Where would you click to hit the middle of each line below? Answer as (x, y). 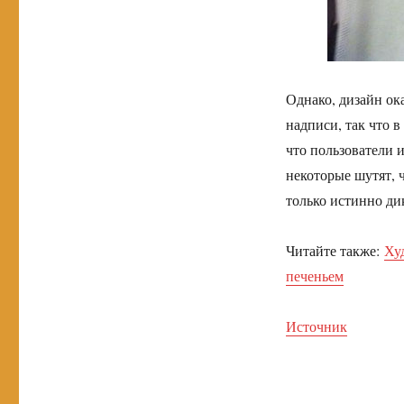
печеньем (314, 275)
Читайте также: (335, 250)
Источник (316, 326)
